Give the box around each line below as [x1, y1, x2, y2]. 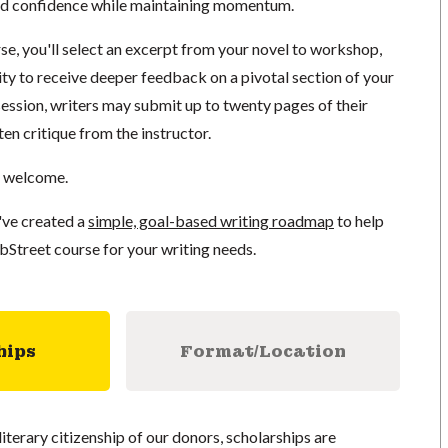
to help [333, 211, 384, 230]
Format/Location [179, 340, 346, 362]
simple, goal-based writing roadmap [87, 211, 334, 230]
